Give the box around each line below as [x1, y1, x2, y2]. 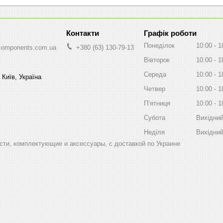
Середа [144, 70, 166, 78]
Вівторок [144, 56, 170, 64]
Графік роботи [144, 28, 197, 37]
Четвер [144, 85, 165, 93]
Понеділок [144, 41, 175, 49]
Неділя [144, 128, 165, 136]
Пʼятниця [144, 99, 170, 107]
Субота [144, 113, 165, 121]
